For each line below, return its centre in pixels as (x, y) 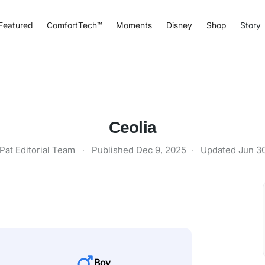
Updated (219, 150)
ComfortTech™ (74, 25)
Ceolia (132, 127)
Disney (179, 25)
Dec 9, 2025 (161, 150)
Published (114, 150)
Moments (134, 25)
